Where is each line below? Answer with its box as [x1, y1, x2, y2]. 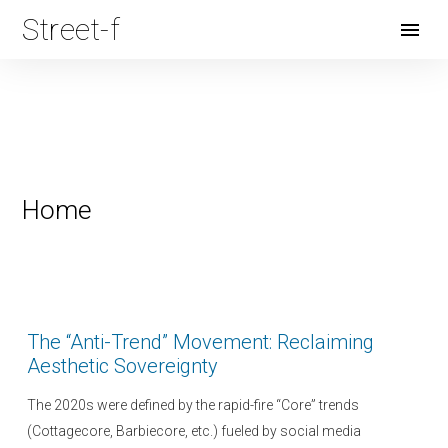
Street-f [22, 11, 121, 47]
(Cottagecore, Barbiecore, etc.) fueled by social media [27, 423, 361, 439]
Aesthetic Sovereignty [27, 354, 218, 378]
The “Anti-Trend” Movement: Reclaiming [27, 330, 374, 354]
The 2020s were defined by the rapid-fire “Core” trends [27, 397, 359, 413]
